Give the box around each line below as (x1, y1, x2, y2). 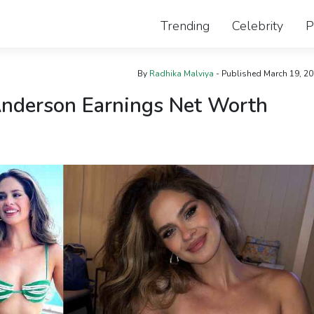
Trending (161, 17, 210, 34)
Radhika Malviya (149, 68, 214, 79)
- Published (213, 68, 261, 79)
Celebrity (232, 17, 283, 34)
